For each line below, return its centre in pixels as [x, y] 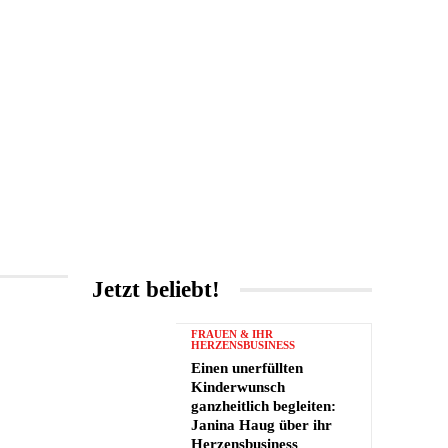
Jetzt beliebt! [156, 289]
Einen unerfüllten [247, 368]
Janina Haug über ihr [261, 425]
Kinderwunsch [238, 387]
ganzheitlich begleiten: [263, 406]
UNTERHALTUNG [108, 177]
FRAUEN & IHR [232, 334]
